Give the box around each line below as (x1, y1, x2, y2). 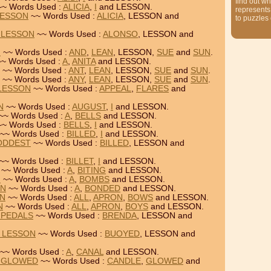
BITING (77, 166, 106, 175)
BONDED (85, 184, 120, 193)
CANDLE (107, 256, 141, 266)
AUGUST (72, 102, 106, 111)
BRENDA (102, 211, 137, 220)
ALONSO (103, 30, 138, 39)
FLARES (136, 84, 169, 93)
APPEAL (99, 84, 131, 93)
